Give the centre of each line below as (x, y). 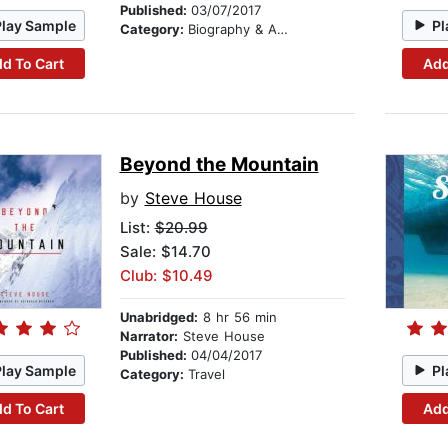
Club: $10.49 (166, 276)
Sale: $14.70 (165, 252)
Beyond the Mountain (219, 165)
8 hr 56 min (237, 317)
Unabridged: (158, 317)
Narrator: (148, 336)
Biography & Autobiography (232, 29)
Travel (206, 374)
